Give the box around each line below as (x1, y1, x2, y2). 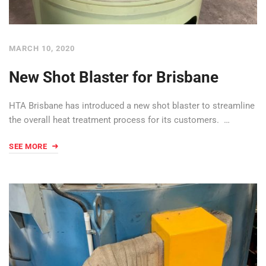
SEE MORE (9, 141, 49, 151)
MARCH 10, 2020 (9, 43, 75, 53)
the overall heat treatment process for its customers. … (9, 114, 230, 125)
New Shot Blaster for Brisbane (9, 68, 218, 86)
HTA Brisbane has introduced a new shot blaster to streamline (9, 100, 255, 111)
